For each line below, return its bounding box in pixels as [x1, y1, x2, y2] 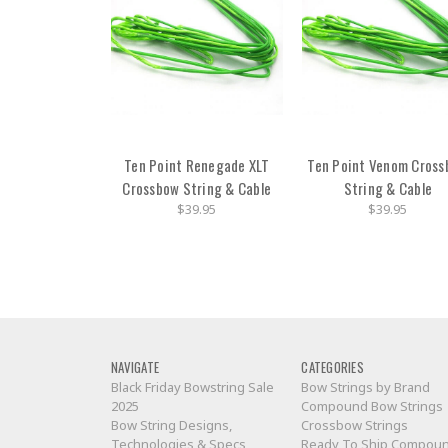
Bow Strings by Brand [301, 378, 431, 397]
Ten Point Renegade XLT [124, 153, 270, 176]
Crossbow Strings [301, 416, 409, 435]
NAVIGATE [111, 357, 159, 378]
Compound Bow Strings [301, 397, 444, 416]
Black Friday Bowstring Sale [111, 378, 274, 397]
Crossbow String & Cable [122, 176, 272, 199]
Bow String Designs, [111, 416, 232, 435]
